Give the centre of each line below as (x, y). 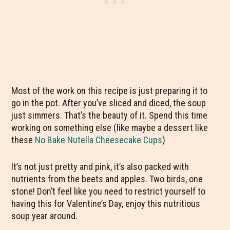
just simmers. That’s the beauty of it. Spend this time (110, 115)
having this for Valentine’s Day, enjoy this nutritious (106, 204)
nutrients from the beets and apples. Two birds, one (107, 179)
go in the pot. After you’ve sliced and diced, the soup (109, 103)
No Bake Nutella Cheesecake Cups (99, 140)
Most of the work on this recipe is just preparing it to (110, 91)
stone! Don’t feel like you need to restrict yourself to (109, 191)
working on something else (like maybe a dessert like (110, 128)
